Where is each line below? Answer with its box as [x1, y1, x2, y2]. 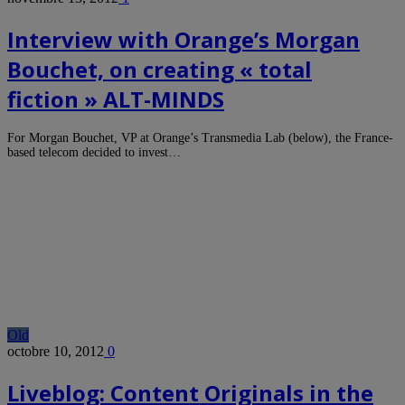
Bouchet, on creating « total [7, 53, 312, 84]
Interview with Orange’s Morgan [7, 24, 360, 54]
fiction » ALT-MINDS [7, 83, 224, 114]
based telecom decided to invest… [7, 146, 181, 160]
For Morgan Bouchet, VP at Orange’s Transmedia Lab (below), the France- [7, 131, 393, 146]
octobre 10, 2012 [7, 344, 104, 360]
